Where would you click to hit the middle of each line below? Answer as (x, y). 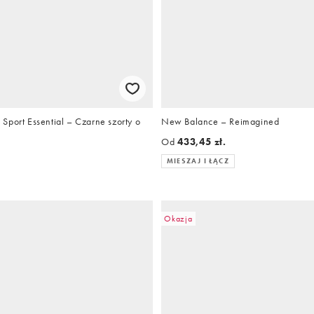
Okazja (178, 218)
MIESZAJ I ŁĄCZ (198, 161)
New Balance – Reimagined (220, 121)
